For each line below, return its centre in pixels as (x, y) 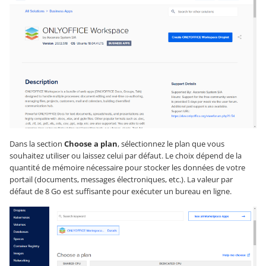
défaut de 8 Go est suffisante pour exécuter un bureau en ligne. (121, 191)
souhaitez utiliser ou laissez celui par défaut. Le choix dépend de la (126, 155)
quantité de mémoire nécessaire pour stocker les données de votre (127, 167)
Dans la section (37, 143)
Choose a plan (91, 143)
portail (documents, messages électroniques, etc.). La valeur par (121, 179)
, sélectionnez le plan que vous (171, 143)
